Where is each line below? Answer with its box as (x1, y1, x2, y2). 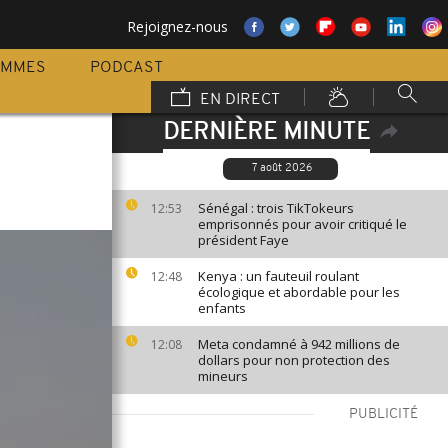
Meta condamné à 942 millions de (198, 335, 400, 353)
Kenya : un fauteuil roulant (198, 267, 359, 285)
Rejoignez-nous (127, 17, 228, 36)
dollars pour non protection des (198, 351, 390, 369)
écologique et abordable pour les (198, 283, 400, 301)
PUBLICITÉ (349, 407, 418, 422)
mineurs (198, 367, 248, 385)
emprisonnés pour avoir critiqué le (198, 215, 407, 233)
